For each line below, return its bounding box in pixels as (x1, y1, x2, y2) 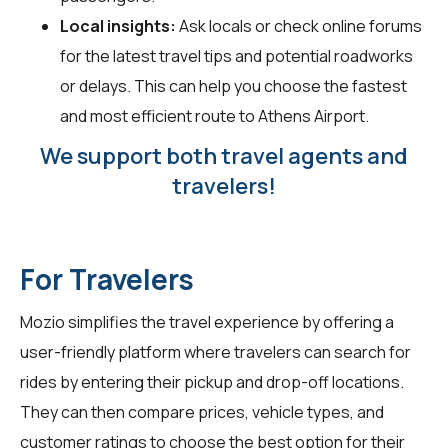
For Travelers (20, 259, 194, 298)
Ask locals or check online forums (176, 14, 422, 37)
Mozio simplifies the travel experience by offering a (20, 310, 394, 333)
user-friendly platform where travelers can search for (20, 340, 411, 363)
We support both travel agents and (40, 140, 408, 171)
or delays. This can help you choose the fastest (60, 74, 407, 97)
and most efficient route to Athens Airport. (60, 104, 369, 127)
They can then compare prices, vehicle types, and (20, 400, 384, 423)
